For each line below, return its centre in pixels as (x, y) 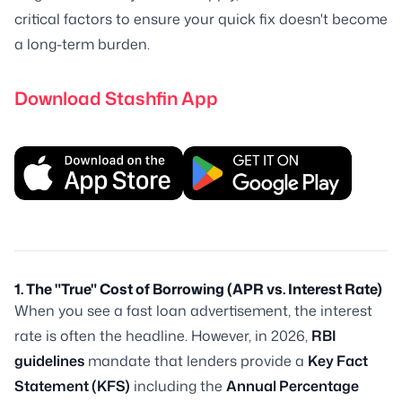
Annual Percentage (293, 385)
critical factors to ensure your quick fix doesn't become (201, 18)
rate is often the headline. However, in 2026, (163, 335)
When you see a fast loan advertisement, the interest (193, 310)
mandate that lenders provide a (196, 360)
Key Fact (338, 360)
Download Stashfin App (116, 97)
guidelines (49, 360)
